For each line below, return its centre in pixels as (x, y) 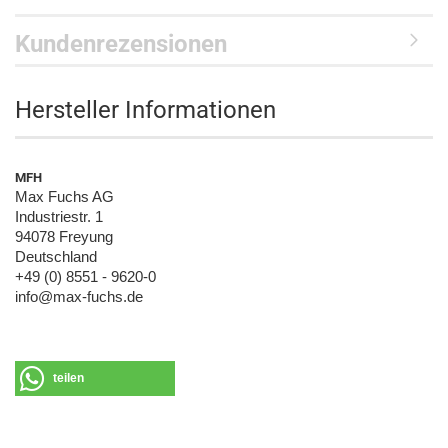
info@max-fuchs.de (79, 297)
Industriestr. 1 (59, 217)
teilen (68, 378)
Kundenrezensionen (121, 44)
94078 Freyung (64, 237)
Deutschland (56, 257)
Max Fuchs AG (64, 197)
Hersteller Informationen (145, 110)
